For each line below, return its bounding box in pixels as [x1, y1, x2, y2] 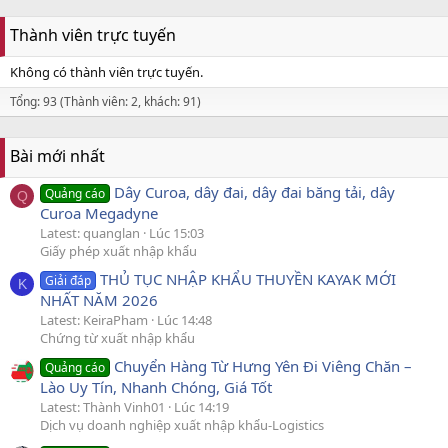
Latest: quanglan [40, 223, 140, 242]
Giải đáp [45, 271, 92, 289]
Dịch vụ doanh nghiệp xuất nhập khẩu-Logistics [40, 416, 324, 435]
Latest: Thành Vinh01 [40, 398, 165, 417]
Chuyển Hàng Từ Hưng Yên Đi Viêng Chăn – [114, 356, 413, 377]
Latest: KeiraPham [40, 310, 148, 329]
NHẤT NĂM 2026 [40, 289, 158, 310]
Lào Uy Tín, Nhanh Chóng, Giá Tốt [40, 377, 272, 398]
